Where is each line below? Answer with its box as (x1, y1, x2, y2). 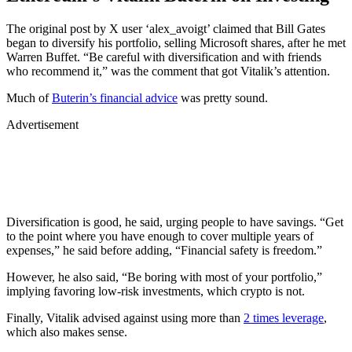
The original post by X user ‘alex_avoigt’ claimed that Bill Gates (6, 21, 325, 35)
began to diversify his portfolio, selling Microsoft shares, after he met (6, 35, 346, 49)
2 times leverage (244, 310, 324, 324)
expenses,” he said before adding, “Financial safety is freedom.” (6, 243, 322, 257)
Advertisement (6, 117, 79, 131)
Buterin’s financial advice (52, 90, 178, 104)
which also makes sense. (6, 324, 127, 339)
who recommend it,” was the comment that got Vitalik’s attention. (6, 64, 330, 78)
